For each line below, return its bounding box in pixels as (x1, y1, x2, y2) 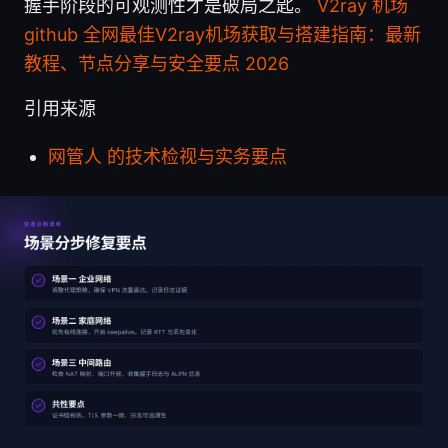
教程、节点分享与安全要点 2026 (24, 53, 289, 75)
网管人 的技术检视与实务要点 (48, 146, 287, 168)
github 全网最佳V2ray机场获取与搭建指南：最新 (24, 24, 421, 46)
